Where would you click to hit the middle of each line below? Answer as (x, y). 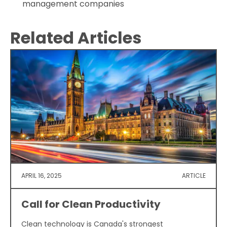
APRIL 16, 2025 (42, 175)
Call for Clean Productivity (91, 204)
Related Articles (76, 37)
